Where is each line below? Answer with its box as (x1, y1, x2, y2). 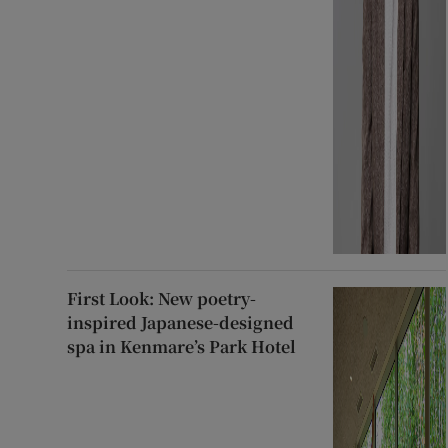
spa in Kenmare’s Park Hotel (67, 334, 297, 358)
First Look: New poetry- (67, 286, 257, 310)
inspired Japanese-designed (67, 310, 295, 334)
